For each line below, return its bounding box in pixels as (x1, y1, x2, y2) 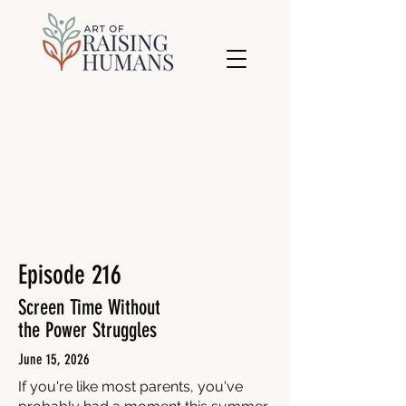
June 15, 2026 (18, 351, 93, 368)
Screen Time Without (18, 295, 160, 320)
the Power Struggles (18, 318, 157, 343)
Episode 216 (18, 259, 121, 290)
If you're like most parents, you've (18, 378, 243, 395)
